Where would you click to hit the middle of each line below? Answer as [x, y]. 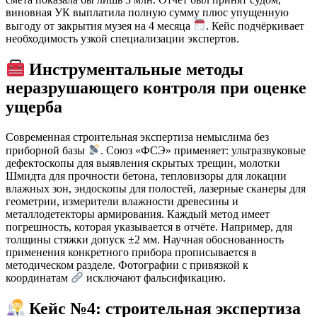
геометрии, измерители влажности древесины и [122, 201]
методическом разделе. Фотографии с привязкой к [127, 265]
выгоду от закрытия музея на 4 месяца [99, 25]
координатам [38, 278]
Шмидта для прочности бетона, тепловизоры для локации [146, 175]
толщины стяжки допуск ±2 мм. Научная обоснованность [145, 239]
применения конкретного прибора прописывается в [131, 252]
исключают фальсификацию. [155, 278]
